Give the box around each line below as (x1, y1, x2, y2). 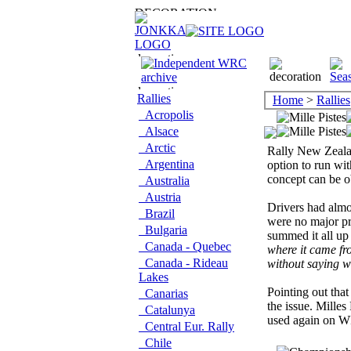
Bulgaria (139, 223, 187, 237)
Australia (139, 174, 190, 187)
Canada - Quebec (139, 240, 231, 253)
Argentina (139, 157, 194, 171)
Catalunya (139, 303, 195, 317)
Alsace (139, 125, 179, 138)
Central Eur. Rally (139, 320, 234, 333)
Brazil (139, 207, 175, 220)
